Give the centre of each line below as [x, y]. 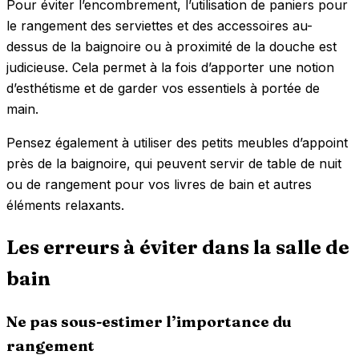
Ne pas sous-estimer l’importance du [149, 321]
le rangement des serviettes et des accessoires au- [159, 26]
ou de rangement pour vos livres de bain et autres [159, 185]
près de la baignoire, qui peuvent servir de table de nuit [174, 164]
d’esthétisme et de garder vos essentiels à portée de [163, 89]
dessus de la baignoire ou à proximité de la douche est [171, 47]
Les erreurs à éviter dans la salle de [178, 248]
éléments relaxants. [65, 206]
